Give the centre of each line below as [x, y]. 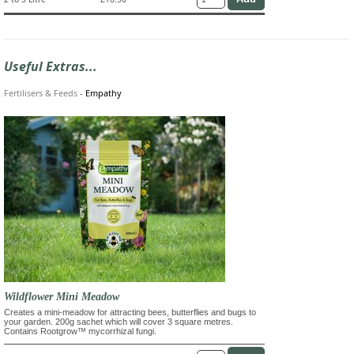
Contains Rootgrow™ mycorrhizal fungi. [80, 331]
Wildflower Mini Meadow [62, 296]
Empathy [104, 93]
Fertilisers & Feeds [41, 93]
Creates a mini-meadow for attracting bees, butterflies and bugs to [130, 312]
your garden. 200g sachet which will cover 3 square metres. [119, 321]
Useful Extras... [51, 67]
